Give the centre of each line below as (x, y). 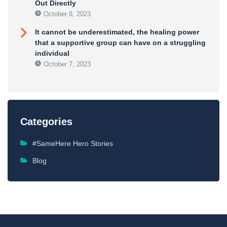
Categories (46, 122)
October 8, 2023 (67, 14)
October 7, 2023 (67, 64)
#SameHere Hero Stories (73, 144)
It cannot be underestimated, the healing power (117, 32)
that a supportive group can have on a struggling (120, 43)
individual (52, 53)
